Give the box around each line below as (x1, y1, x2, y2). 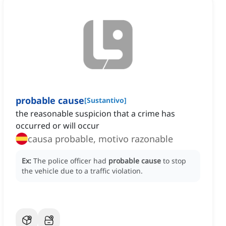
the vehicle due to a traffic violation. (22, 166, 143, 176)
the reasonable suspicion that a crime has (16, 108, 175, 120)
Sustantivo (87, 95, 124, 105)
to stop (163, 156, 186, 166)
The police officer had (33, 156, 108, 166)
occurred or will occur (16, 120, 99, 132)
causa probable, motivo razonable (28, 133, 173, 145)
